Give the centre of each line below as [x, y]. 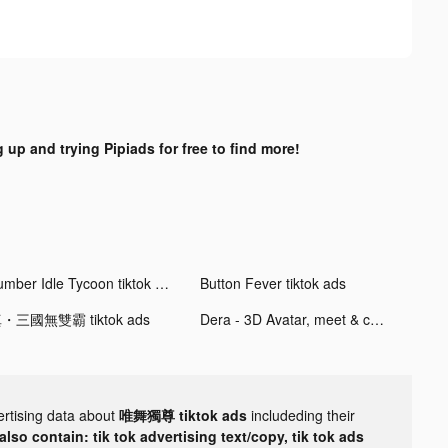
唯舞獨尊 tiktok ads [185, 414]
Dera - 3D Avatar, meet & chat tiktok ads [376, 318]
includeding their [303, 414]
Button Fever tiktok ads [272, 282]
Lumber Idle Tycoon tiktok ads [161, 282]
